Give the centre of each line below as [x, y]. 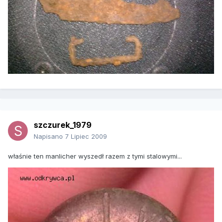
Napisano [49, 137]
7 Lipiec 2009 [86, 137]
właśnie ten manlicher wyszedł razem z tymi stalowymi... [95, 156]
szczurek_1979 [63, 125]
